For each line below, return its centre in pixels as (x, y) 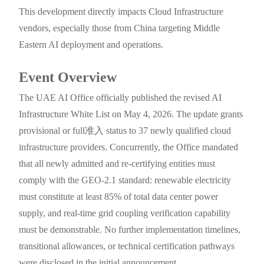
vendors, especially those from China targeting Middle (120, 28)
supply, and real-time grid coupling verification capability (125, 213)
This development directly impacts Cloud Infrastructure (121, 12)
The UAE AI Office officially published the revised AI (121, 98)
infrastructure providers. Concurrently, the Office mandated (129, 147)
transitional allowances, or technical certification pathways (127, 246)
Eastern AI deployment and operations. (91, 45)
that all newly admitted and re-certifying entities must (117, 164)
